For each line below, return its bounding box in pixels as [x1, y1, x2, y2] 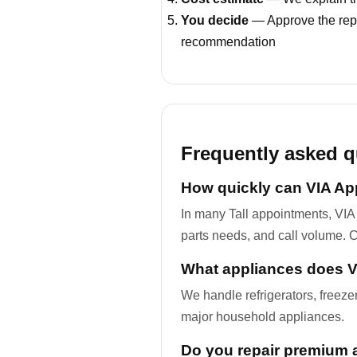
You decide [181, 13, 249, 27]
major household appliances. [181, 309, 344, 324]
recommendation [181, 34, 276, 49]
